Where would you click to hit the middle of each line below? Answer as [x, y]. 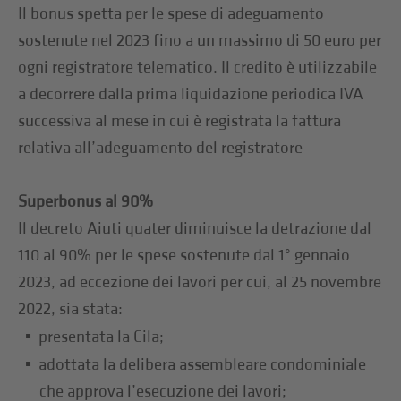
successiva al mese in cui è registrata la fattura [180, 121]
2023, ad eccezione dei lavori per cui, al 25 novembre [200, 282]
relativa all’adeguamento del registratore [161, 148]
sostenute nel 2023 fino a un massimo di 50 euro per [200, 40]
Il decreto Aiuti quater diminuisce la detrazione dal [195, 228]
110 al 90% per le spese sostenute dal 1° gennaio [184, 255]
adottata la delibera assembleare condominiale [203, 364]
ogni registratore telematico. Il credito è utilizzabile [198, 67]
